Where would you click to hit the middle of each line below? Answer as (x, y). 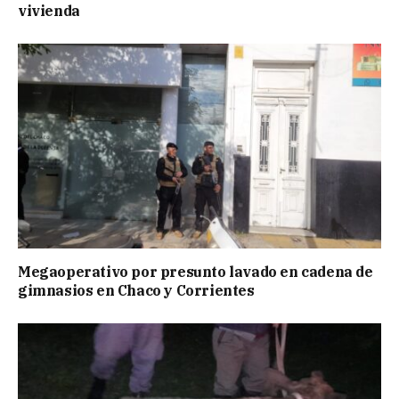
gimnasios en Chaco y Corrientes (136, 290)
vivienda (49, 11)
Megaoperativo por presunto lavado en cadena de (195, 271)
